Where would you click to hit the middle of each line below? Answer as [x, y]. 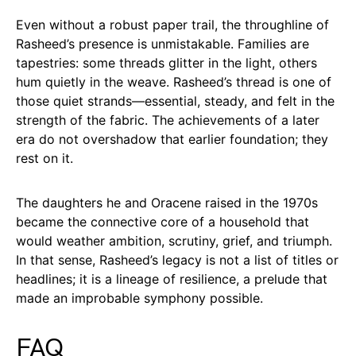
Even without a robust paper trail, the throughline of [172, 24]
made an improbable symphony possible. [139, 298]
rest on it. [44, 158]
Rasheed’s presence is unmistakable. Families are [163, 43]
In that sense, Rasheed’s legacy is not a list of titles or [177, 259]
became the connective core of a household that [163, 221]
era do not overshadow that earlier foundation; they [172, 139]
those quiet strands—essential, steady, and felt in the [175, 101]
